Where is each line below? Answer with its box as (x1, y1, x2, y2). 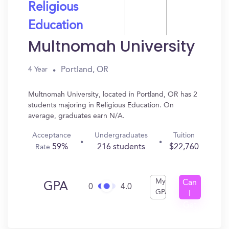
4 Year (28, 66, 48, 73)
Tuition (173, 132, 195, 139)
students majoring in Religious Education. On (28, 102, 174, 109)
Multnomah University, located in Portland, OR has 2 (28, 91, 197, 98)
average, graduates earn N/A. (28, 112, 125, 120)
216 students (97, 143, 145, 151)
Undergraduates (94, 132, 148, 139)
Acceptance (32, 132, 71, 139)
